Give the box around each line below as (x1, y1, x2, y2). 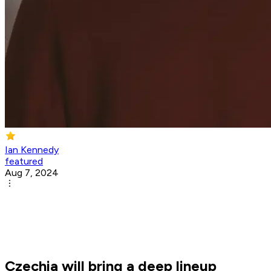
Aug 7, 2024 (5, 167, 59, 179)
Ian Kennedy (5, 144, 59, 156)
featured (5, 155, 43, 168)
